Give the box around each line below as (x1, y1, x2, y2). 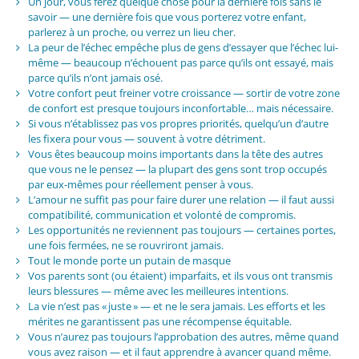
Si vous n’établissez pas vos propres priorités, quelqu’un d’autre (27, 116, 329, 131)
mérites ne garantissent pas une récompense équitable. (27, 314, 292, 329)
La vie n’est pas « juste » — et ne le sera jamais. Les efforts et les (27, 299, 325, 314)
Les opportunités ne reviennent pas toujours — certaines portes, (27, 223, 336, 238)
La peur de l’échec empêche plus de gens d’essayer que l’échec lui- (27, 40, 338, 55)
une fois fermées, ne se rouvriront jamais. (27, 238, 224, 253)
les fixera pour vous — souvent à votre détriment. (27, 131, 265, 147)
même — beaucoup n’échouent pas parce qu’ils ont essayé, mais (27, 55, 333, 71)
